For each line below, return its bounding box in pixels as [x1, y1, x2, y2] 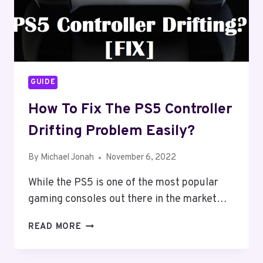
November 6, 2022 [106, 152, 177, 164]
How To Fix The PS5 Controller [28, 100, 232, 119]
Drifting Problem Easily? [28, 122, 198, 141]
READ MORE [28, 221, 82, 233]
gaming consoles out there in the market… [28, 193, 227, 207]
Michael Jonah [41, 152, 95, 164]
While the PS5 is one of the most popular [28, 176, 218, 190]
